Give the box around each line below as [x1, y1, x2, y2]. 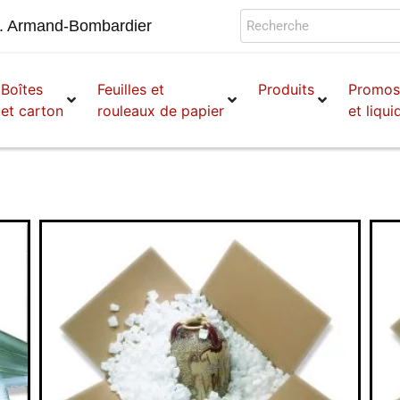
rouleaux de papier [97, 102, 225, 121]
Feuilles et [97, 80, 165, 99]
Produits [258, 80, 315, 99]
